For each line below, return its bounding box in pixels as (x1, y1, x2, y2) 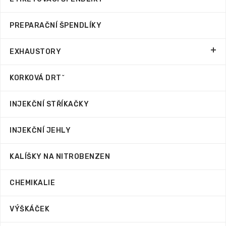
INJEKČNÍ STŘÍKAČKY (10, 100, 89, 108)
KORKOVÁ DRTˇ (10, 74, 65, 82)
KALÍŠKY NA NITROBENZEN (10, 152, 110, 161)
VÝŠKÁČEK (10, 205, 49, 213)
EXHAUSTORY (10, 47, 61, 56)
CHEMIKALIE (10, 179, 55, 187)
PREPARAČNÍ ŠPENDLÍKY (10, 21, 101, 30)
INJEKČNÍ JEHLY (10, 126, 71, 135)
